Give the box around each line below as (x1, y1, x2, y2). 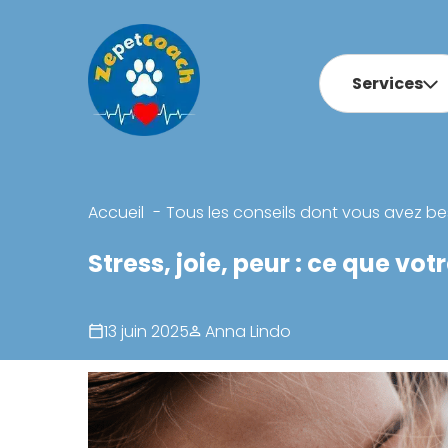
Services (351, 72, 423, 95)
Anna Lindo (200, 319, 291, 343)
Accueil (87, 201, 144, 224)
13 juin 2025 (103, 319, 189, 343)
